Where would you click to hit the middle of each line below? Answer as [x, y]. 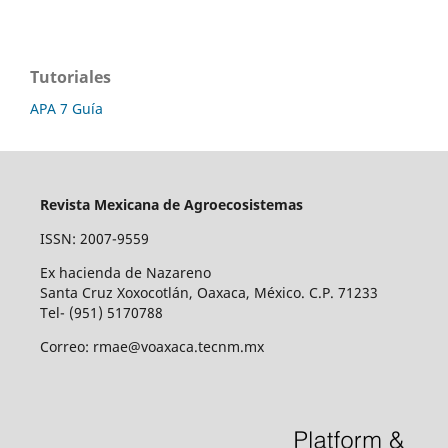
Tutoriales [70, 76]
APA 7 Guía [66, 108]
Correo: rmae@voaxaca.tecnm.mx [151, 346]
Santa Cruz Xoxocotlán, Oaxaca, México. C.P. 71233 [208, 292]
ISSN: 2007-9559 [94, 238]
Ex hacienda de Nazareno [125, 272]
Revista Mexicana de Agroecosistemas [171, 204]
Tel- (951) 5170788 [101, 312]
